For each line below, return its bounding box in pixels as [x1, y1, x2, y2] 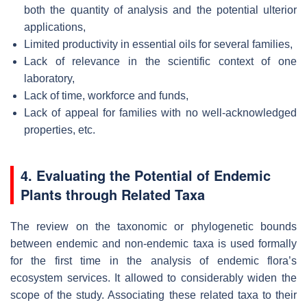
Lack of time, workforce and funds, [24, 89, 188, 101]
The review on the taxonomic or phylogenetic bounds [10, 220, 297, 232]
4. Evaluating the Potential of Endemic [21, 164, 271, 185]
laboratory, [24, 72, 75, 84]
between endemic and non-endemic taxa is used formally [10, 237, 297, 249]
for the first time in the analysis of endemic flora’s [10, 254, 297, 267]
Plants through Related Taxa [21, 184, 205, 204]
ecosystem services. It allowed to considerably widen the [10, 271, 297, 284]
